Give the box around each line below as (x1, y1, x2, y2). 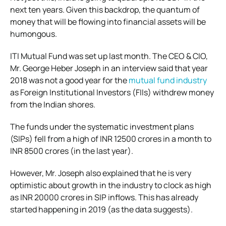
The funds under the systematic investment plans (10, 121, 194, 132)
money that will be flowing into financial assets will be (10, 16, 206, 27)
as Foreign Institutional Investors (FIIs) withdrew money (10, 86, 214, 98)
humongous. (10, 28, 57, 39)
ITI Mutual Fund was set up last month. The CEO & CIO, (10, 50, 208, 62)
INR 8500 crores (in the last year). (10, 145, 133, 156)
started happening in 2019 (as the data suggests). (10, 203, 193, 215)
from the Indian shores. (10, 98, 95, 110)
